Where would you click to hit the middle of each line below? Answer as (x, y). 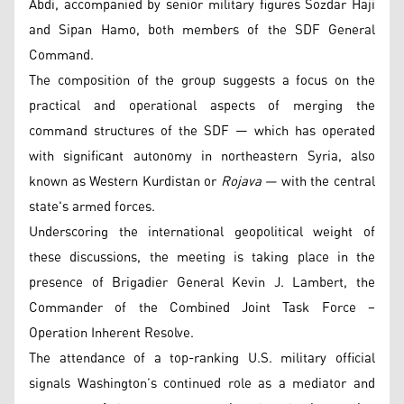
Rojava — (249, 182)
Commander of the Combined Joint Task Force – (202, 308)
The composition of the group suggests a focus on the (202, 81)
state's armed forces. (92, 207)
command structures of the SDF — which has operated (202, 131)
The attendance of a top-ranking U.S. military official (202, 358)
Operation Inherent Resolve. (113, 333)
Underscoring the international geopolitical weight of (202, 232)
